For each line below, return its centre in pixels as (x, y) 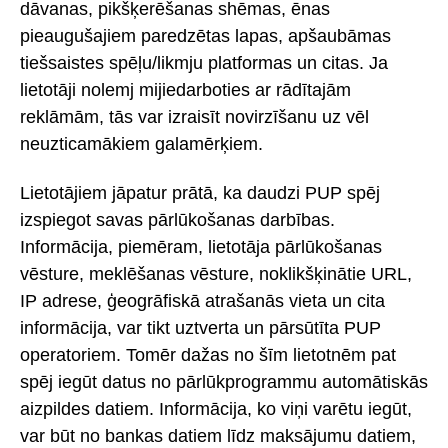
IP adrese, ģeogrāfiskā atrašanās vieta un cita (202, 300)
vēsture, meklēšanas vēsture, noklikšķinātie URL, (216, 273)
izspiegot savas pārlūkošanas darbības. (177, 219)
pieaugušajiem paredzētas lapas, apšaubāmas (205, 36)
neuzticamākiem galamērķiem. (141, 144)
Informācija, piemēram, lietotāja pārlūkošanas (201, 246)
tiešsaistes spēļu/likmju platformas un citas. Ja (204, 63)
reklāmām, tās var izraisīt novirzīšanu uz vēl (194, 117)
